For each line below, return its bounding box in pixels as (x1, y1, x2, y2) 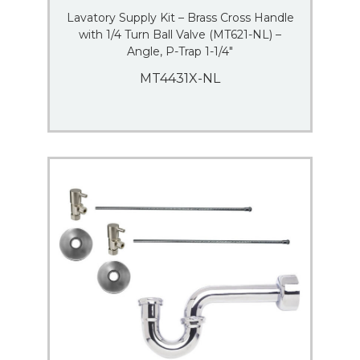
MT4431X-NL (140, 71, 220, 86)
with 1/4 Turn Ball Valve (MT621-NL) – (79, 27, 281, 42)
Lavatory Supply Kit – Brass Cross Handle (66, 10, 294, 25)
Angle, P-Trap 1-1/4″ (127, 44, 233, 59)
